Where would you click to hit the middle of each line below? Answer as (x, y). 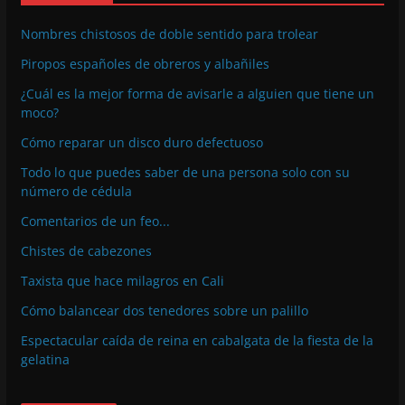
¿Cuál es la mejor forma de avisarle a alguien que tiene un (197, 93)
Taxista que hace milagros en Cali (122, 280)
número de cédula (76, 191)
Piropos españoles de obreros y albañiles (145, 63)
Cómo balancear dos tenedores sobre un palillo (164, 310)
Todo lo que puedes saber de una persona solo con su (185, 172)
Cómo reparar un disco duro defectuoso (141, 142)
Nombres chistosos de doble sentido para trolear (169, 33)
